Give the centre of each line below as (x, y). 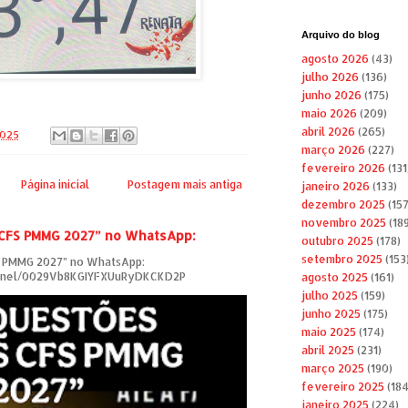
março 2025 (332, 369)
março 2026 (333, 150)
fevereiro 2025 (342, 387)
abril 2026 (328, 132)
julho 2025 (329, 296)
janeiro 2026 (335, 187)
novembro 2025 (343, 223)
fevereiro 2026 (343, 168)
